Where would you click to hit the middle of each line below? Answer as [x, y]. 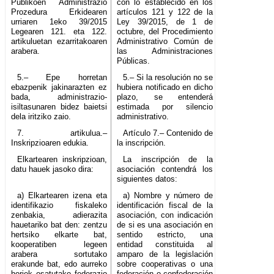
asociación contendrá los [165, 169]
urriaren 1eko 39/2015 [59, 22]
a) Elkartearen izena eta [62, 196]
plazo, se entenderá [165, 97]
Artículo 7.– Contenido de [168, 133]
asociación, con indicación [165, 215]
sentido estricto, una [165, 235]
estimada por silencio [165, 107]
